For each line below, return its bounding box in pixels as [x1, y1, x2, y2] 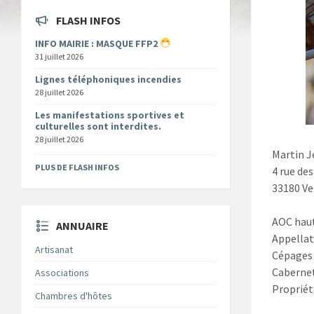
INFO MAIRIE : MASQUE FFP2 [35, 36, 160, 50]
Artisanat [35, 243, 73, 256]
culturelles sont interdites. [35, 119, 161, 132]
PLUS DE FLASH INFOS [35, 161, 119, 172]
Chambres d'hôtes [35, 289, 112, 302]
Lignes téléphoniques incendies [35, 72, 182, 86]
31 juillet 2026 [35, 50, 83, 62]
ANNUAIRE [56, 218, 109, 233]
